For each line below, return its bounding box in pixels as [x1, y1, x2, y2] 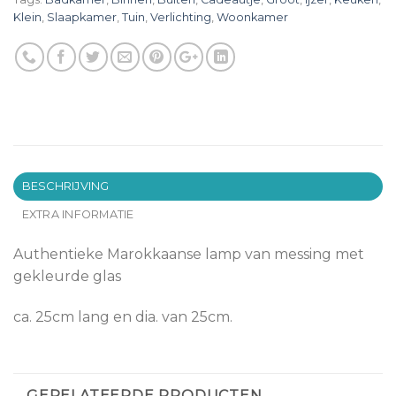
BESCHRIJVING [21, 179, 110, 194]
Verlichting [150, 11, 211, 25]
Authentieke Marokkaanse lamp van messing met [13, 246, 364, 263]
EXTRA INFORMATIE [21, 208, 134, 222]
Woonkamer [217, 11, 288, 25]
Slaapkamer [47, 11, 117, 25]
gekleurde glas [13, 268, 121, 286]
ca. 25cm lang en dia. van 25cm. [13, 308, 232, 326]
